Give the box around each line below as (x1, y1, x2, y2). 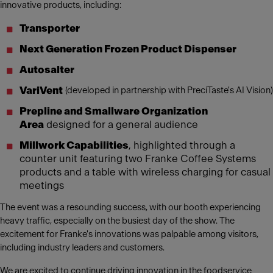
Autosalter (19, 65, 74, 76)
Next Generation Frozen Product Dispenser (19, 44, 236, 55)
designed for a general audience (46, 119, 198, 130)
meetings (19, 180, 64, 191)
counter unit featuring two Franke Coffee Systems (19, 154, 256, 165)
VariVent (19, 85, 63, 96)
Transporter (19, 23, 80, 34)
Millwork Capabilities (19, 140, 129, 151)
